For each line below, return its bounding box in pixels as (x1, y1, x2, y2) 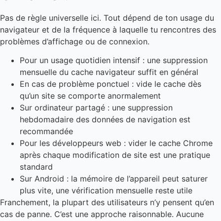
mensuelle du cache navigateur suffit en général (20, 67, 198, 77)
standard (20, 162, 53, 172)
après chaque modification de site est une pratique (20, 150, 210, 160)
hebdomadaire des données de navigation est (20, 114, 190, 125)
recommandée (20, 126, 73, 137)
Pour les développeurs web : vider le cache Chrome (20, 138, 213, 148)
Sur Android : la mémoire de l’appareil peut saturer (20, 174, 208, 184)
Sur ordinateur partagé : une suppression (20, 103, 173, 113)
